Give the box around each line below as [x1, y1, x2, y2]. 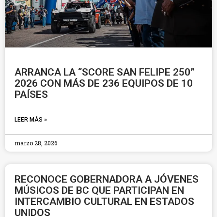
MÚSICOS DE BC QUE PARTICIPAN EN [15, 185, 184, 196]
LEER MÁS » [15, 116, 47, 123]
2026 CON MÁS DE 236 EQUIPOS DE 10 [15, 77, 193, 89]
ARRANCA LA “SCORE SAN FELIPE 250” [15, 66, 195, 78]
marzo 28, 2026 [15, 139, 57, 147]
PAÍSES [15, 89, 50, 100]
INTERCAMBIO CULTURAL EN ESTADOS [15, 196, 194, 207]
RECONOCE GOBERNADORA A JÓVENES [15, 173, 199, 185]
